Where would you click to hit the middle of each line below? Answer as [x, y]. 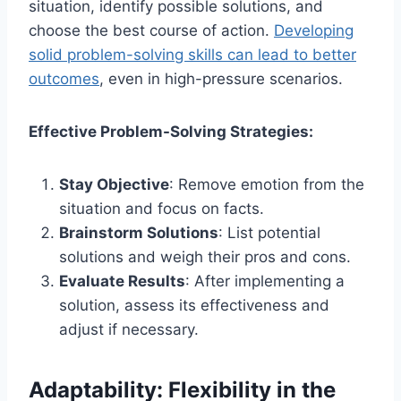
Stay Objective [114, 184]
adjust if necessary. [129, 329]
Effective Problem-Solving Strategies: [171, 131]
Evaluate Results [122, 281]
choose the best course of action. [151, 30]
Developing [314, 30]
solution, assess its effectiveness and [194, 305]
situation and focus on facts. [162, 208]
